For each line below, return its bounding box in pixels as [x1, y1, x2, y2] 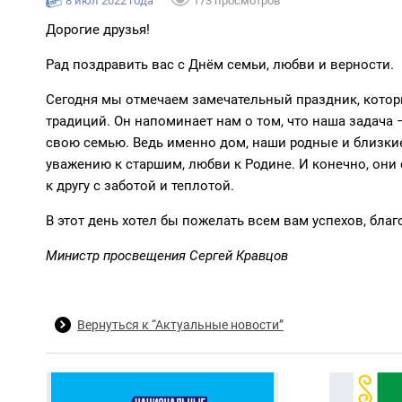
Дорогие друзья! [46, 22, 150, 38]
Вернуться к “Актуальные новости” [77, 318, 284, 332]
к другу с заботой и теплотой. [46, 178, 234, 194]
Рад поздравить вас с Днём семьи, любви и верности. [46, 57, 394, 73]
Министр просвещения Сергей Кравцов [46, 248, 288, 264]
